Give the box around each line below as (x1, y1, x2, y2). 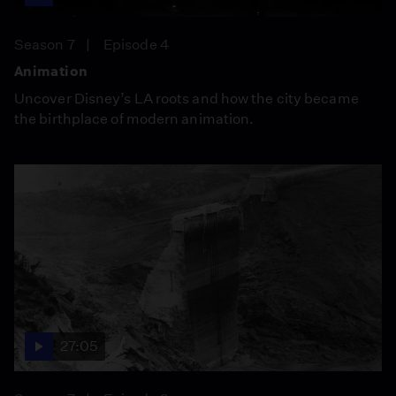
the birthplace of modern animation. (14, 110, 255, 127)
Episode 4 (103, 35, 170, 53)
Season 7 (14, 35, 75, 53)
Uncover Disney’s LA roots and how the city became (14, 89, 359, 107)
